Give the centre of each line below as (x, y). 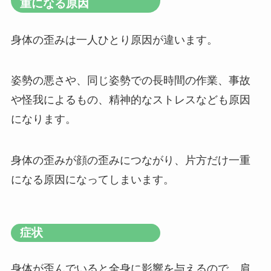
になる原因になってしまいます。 (92, 180)
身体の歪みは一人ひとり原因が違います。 (114, 40)
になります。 (43, 119)
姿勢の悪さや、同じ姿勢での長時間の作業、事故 (130, 81)
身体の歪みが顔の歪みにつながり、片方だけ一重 (130, 161)
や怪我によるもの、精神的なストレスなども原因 (130, 100)
